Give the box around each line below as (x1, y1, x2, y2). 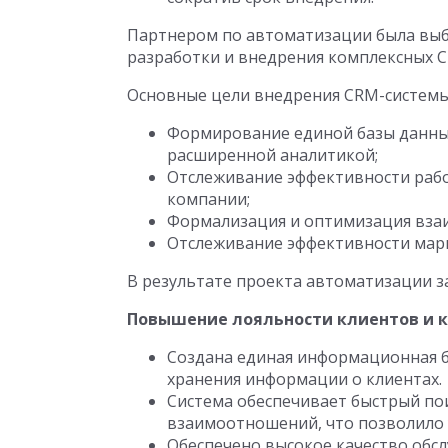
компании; (167, 188, 250, 210)
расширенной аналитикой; (167, 144, 378, 166)
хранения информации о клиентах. (167, 368, 442, 390)
